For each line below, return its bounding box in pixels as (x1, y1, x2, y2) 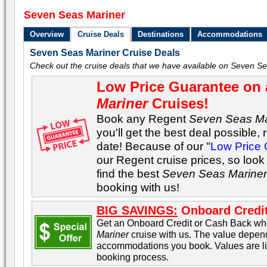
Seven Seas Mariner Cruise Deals (30, 48, 181, 58)
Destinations (138, 30, 184, 39)
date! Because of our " (97, 139, 211, 153)
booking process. (97, 252, 169, 262)
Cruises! (148, 95, 209, 111)
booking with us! (97, 181, 180, 194)
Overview (30, 30, 64, 39)
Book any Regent (97, 112, 190, 125)
